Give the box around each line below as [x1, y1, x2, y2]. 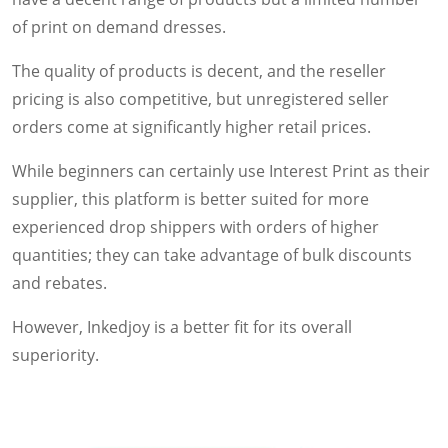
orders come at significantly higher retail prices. [12, 115, 371, 138]
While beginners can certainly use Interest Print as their [12, 159, 430, 182]
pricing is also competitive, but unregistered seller [12, 87, 389, 110]
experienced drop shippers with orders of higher [12, 215, 379, 238]
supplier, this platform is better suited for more [12, 187, 369, 210]
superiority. [12, 343, 99, 366]
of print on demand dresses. [12, 15, 226, 38]
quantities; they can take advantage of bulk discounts [12, 243, 412, 266]
